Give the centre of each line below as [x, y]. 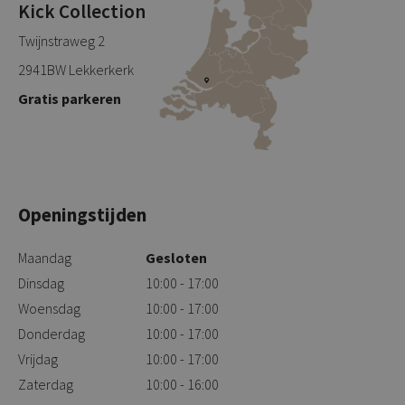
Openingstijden [82, 215]
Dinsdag [41, 283]
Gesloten [176, 258]
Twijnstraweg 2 [61, 41]
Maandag [45, 258]
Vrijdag [38, 359]
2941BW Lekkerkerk [76, 70]
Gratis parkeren [70, 99]
